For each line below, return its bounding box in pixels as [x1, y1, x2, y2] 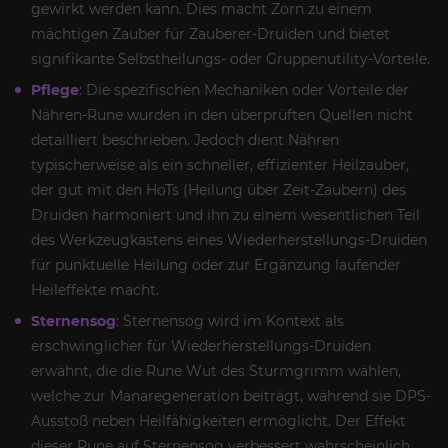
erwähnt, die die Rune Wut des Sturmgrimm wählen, [31, 361, 401, 380]
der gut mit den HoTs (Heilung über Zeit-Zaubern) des [31, 180, 406, 199]
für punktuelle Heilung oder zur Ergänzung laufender [31, 255, 401, 274]
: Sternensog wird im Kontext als [116, 311, 344, 330]
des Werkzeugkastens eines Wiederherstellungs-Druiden [31, 230, 427, 249]
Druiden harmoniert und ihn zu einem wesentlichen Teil [31, 205, 420, 224]
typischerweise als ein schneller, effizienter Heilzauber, [31, 155, 409, 174]
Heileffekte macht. [31, 280, 159, 299]
